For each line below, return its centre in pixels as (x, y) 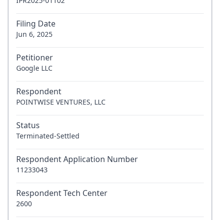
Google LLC (34, 68)
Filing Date (36, 24)
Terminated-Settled (48, 136)
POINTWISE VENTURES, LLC (61, 102)
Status (28, 125)
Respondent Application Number (77, 159)
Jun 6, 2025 (34, 34)
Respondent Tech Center (62, 193)
